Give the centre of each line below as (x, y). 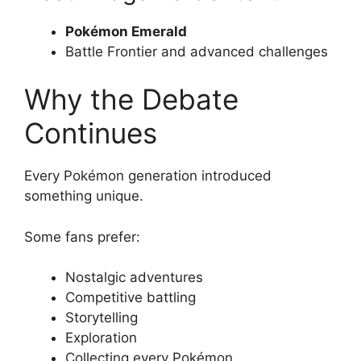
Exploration (101, 338)
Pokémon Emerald (126, 31)
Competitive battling (131, 297)
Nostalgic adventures (134, 277)
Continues (91, 133)
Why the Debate (131, 99)
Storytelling (102, 317)
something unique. (84, 196)
